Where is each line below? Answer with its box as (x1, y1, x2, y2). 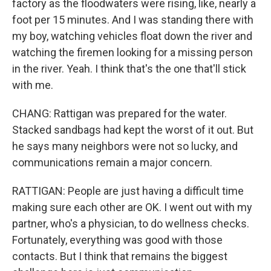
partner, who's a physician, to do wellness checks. (12, 217, 249, 230)
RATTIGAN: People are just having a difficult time (12, 184, 244, 197)
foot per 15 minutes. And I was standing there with (12, 13, 253, 26)
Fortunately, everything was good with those (12, 233, 223, 246)
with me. (12, 79, 53, 91)
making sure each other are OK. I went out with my (12, 201, 252, 214)
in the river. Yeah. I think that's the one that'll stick (12, 62, 246, 75)
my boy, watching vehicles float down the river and (12, 30, 252, 42)
